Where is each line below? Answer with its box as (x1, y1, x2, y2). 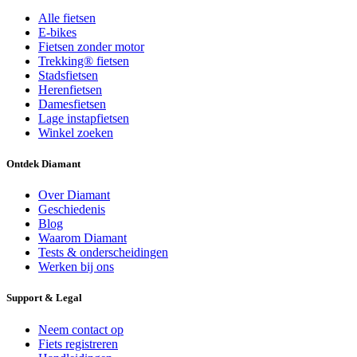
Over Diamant (38, 188, 110, 202)
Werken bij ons (38, 260, 114, 274)
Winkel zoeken (38, 125, 113, 139)
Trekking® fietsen (38, 53, 129, 68)
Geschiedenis (38, 202, 105, 217)
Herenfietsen (38, 82, 102, 96)
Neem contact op (38, 322, 124, 336)
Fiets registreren (38, 336, 118, 351)
